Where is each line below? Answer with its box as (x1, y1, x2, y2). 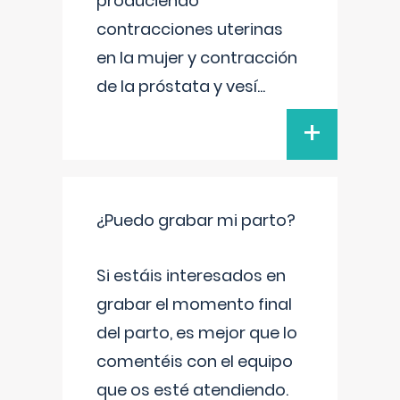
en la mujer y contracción (96, 46, 297, 69)
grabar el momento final (96, 293, 292, 315)
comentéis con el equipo (96, 350, 293, 372)
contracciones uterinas (96, 18, 283, 40)
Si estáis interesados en (96, 264, 286, 287)
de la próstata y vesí (96, 75, 257, 97)
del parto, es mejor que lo (96, 321, 297, 344)
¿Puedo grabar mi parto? (96, 209, 296, 231)
